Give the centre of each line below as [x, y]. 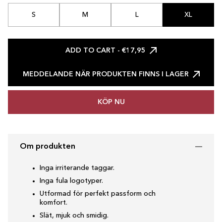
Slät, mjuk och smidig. [74, 216]
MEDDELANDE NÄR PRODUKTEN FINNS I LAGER [106, 74]
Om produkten [48, 147]
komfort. [54, 203]
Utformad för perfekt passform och [98, 194]
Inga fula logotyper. [71, 181]
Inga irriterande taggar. [77, 168]
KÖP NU [111, 102]
